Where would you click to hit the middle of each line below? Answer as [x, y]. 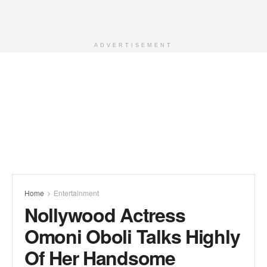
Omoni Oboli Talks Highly [132, 236]
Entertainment [76, 193]
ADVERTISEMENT [133, 45]
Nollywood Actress [105, 215]
